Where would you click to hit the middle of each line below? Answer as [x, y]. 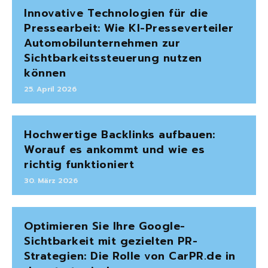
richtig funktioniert [79, 165]
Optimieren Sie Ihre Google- [105, 226]
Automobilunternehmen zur [102, 43]
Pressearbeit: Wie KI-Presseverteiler [129, 28]
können [45, 73]
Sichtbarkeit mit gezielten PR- [111, 241]
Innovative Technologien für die [116, 13]
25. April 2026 [50, 89]
